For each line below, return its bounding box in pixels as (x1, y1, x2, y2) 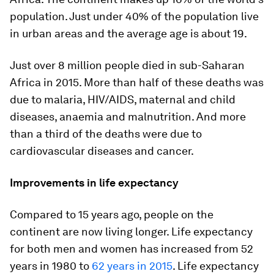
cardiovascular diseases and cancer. (10, 144, 194, 157)
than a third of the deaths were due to (10, 127, 202, 140)
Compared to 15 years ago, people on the (10, 208, 213, 221)
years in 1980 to (10, 259, 92, 272)
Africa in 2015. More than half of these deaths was (10, 76, 264, 89)
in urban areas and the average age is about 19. (10, 27, 247, 40)
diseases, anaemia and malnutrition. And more (10, 110, 246, 123)
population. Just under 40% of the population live (10, 10, 259, 23)
